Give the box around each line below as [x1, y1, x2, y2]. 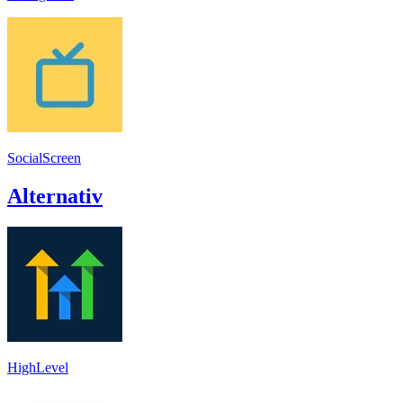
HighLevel [7, 359, 68, 375]
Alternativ [7, 184, 103, 208]
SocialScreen [7, 149, 81, 166]
